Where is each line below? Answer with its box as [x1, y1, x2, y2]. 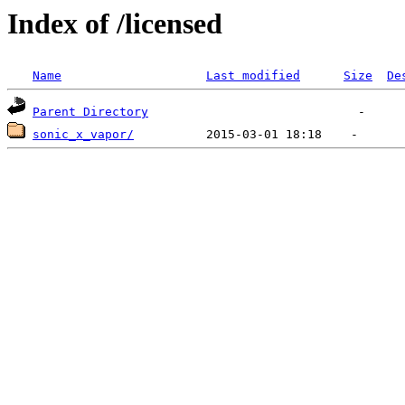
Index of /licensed [7, 7, 222, 40]
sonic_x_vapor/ [33, 127, 134, 142]
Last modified [206, 69, 300, 83]
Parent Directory [33, 105, 148, 119]
